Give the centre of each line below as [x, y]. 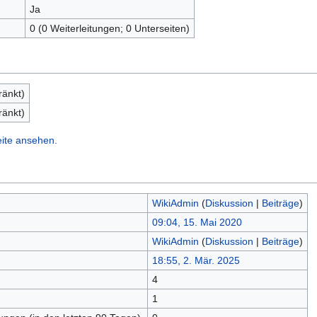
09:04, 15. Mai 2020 [197, 222]
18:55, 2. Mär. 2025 [196, 260]
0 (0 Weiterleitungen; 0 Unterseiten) [109, 28]
